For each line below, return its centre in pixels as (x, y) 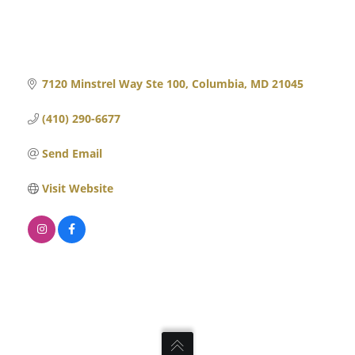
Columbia (218, 83)
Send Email (72, 153)
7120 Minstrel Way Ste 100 (113, 83)
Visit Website (77, 188)
